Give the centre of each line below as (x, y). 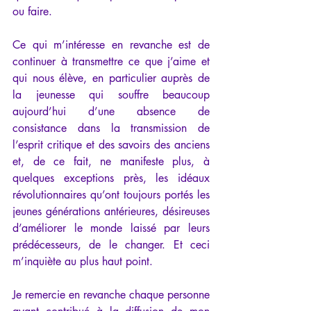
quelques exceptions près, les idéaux (111, 178)
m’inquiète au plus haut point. (83, 261)
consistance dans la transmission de (111, 128)
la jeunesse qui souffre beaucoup (111, 94)
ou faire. (32, 11)
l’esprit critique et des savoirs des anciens (111, 144)
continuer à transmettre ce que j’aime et (111, 61)
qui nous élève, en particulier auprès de (111, 78)
